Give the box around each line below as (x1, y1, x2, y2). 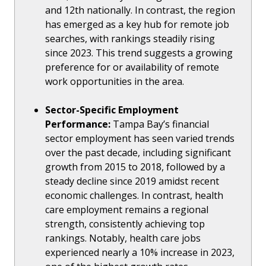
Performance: (45, 118, 111, 131)
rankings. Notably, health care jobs (45, 232, 201, 245)
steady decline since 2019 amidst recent (45, 175, 220, 188)
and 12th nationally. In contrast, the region (45, 4, 236, 17)
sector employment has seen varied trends (45, 132, 235, 145)
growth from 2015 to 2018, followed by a (45, 160, 226, 174)
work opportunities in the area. (45, 75, 185, 88)
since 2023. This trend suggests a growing (45, 46, 233, 60)
